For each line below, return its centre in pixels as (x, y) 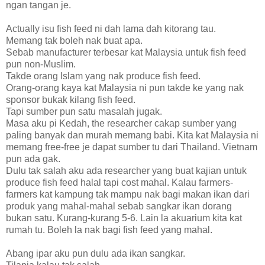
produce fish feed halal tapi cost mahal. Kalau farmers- (119, 182)
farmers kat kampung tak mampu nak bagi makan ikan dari (128, 194)
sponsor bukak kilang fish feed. (71, 99)
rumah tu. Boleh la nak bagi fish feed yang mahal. (109, 230)
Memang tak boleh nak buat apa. (74, 40)
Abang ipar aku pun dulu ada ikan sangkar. (96, 253)
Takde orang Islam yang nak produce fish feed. (103, 76)
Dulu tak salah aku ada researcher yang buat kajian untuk (126, 170)
